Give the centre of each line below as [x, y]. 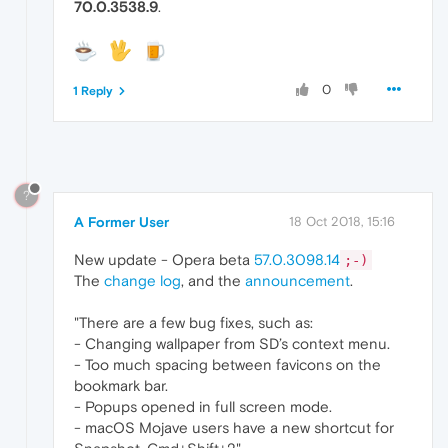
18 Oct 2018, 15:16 [342, 221]
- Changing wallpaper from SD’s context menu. [232, 343]
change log [142, 280]
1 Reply [93, 90]
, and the [213, 280]
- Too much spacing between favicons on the [227, 364]
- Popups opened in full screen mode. [203, 406]
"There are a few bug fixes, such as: [193, 322]
